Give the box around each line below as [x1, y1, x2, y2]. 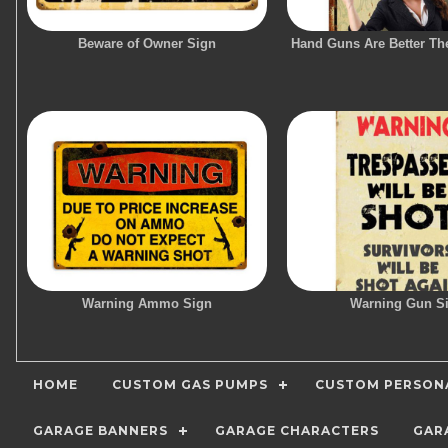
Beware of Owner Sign [78, 36, 216, 51]
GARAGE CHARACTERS [215, 423, 379, 438]
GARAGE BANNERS [33, 423, 168, 438]
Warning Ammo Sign [82, 296, 212, 311]
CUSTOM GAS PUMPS [112, 377, 268, 392]
